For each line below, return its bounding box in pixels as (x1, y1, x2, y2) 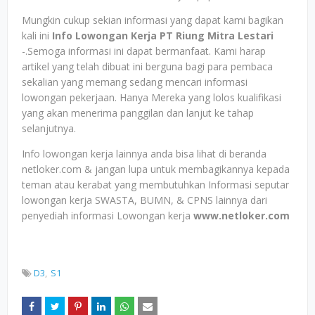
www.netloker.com (193, 209, 290, 222)
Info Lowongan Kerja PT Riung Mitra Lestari (49, 29, 274, 42)
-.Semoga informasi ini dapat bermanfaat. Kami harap (22, 44, 266, 58)
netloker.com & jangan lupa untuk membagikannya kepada (22, 162, 290, 176)
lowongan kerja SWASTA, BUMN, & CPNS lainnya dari (22, 193, 267, 207)
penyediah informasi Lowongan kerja (22, 209, 193, 222)
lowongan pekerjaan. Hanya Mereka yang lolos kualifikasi (22, 91, 281, 104)
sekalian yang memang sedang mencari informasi (22, 75, 247, 89)
